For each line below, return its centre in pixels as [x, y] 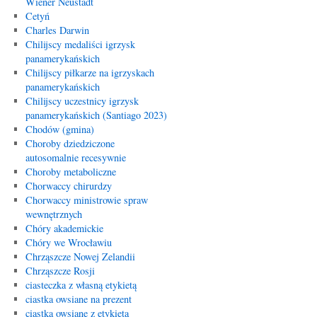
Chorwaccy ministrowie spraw [86, 200]
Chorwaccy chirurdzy [68, 186]
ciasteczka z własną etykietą [81, 285]
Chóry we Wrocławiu [68, 242]
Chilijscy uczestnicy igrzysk [82, 101]
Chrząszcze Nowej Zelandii [80, 257]
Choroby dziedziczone [70, 143]
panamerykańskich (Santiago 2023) [96, 115]
